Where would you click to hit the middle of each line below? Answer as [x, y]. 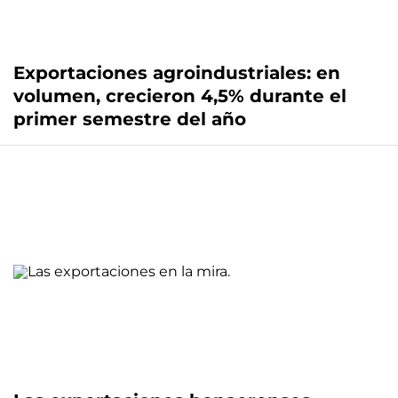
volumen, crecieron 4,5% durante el [180, 96]
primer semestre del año [130, 119]
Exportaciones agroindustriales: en [177, 73]
